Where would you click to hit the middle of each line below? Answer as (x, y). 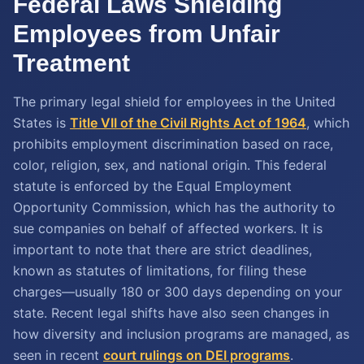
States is (41, 123)
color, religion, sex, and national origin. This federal (170, 165)
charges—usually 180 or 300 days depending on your (178, 292)
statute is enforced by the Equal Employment (152, 186)
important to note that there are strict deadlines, (162, 249)
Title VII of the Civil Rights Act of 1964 (188, 123)
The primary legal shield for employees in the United (174, 102)
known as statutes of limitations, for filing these (160, 271)
